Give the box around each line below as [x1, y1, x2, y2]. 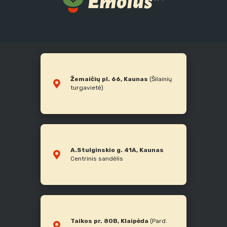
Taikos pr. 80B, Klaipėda [70, 217, 148, 225]
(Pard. [148, 217, 167, 225]
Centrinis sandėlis [70, 155, 123, 163]
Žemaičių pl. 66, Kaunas [70, 75, 148, 83]
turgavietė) [70, 84, 103, 92]
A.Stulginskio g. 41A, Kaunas [70, 146, 164, 154]
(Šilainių [148, 75, 172, 83]
